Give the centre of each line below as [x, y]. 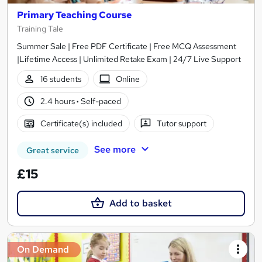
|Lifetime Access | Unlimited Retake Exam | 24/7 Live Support [129, 59]
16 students [61, 79]
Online [128, 79]
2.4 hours [58, 101]
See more [115, 150]
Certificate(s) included [81, 123]
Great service [53, 151]
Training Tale [40, 29]
